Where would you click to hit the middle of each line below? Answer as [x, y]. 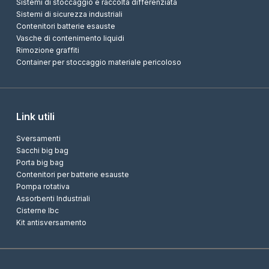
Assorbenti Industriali [53, 198]
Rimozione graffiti [47, 50]
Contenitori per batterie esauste [72, 174]
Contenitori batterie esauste [65, 26]
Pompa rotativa [43, 186]
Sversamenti [38, 138]
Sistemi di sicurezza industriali [69, 14]
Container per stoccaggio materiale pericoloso [98, 62]
